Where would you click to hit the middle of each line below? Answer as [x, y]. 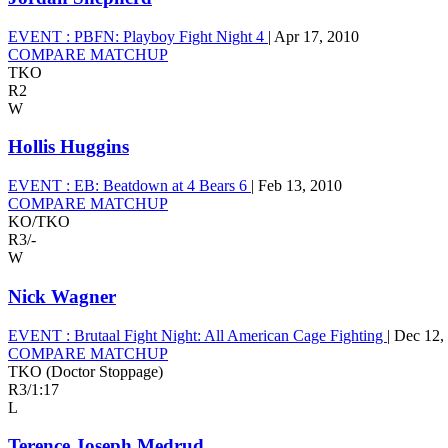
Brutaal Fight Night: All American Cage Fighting [228, 335]
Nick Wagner [62, 296]
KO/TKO [39, 222]
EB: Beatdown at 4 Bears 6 [160, 186]
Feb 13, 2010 [300, 186]
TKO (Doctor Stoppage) [85, 371]
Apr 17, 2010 [316, 36]
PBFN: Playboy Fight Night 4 [169, 36]
